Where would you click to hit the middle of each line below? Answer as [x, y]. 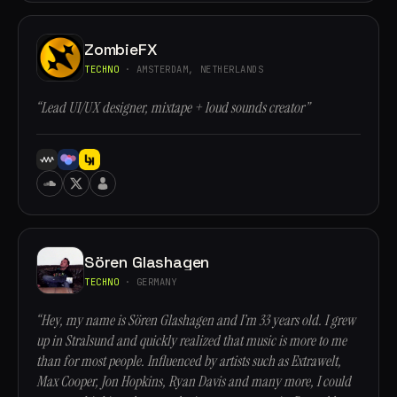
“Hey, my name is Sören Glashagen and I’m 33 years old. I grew [196, 320]
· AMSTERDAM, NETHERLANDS [191, 69]
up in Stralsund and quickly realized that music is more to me [191, 341]
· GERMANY [148, 281]
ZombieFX [121, 49]
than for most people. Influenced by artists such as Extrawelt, [189, 361]
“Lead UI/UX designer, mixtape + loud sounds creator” [173, 108]
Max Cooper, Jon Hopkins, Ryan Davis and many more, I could [194, 381]
